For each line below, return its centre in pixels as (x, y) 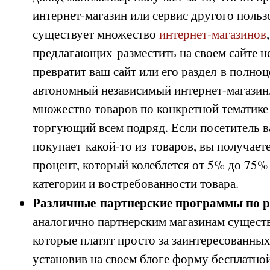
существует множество (96, 34)
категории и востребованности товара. (136, 183)
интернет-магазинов (213, 34)
